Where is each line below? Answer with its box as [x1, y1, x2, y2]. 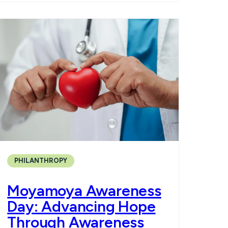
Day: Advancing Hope [7, 197, 156, 216]
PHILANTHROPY [14, 157, 68, 165]
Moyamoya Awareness [7, 181, 161, 201]
